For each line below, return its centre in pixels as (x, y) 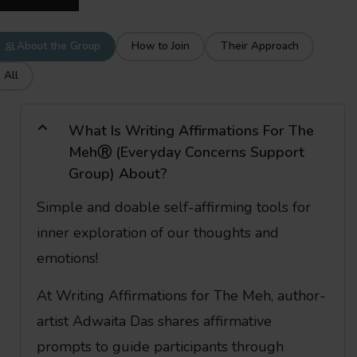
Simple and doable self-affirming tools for (174, 207)
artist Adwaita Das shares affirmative (154, 321)
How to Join (160, 46)
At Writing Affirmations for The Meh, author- (181, 295)
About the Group (58, 46)
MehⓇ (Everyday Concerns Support (186, 152)
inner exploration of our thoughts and (158, 232)
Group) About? (118, 173)
